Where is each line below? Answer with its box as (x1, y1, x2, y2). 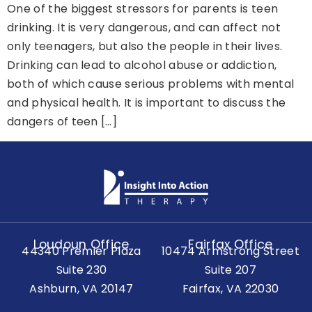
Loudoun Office (33, 235, 130, 253)
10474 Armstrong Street (161, 242, 300, 259)
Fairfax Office (188, 235, 273, 253)
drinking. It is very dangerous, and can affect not (7, 19, 281, 36)
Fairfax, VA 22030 (182, 280, 279, 297)
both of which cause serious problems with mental (7, 76, 295, 93)
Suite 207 (205, 261, 256, 278)
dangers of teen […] (7, 114, 118, 130)
